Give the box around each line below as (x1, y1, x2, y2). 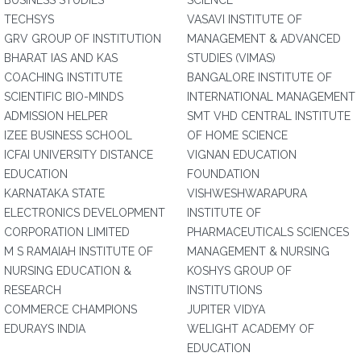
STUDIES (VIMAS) (187, 52, 276, 64)
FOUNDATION (187, 168, 259, 180)
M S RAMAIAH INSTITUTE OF (4, 245, 153, 258)
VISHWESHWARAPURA (187, 187, 307, 200)
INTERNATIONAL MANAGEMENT (187, 90, 355, 103)
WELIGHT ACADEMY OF (187, 322, 314, 335)
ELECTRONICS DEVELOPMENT (4, 206, 165, 219)
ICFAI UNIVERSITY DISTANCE (4, 148, 153, 161)
